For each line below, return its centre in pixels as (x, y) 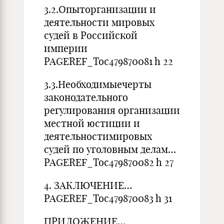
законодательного (86, 97)
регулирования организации (112, 110)
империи (71, 48)
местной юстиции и (92, 123)
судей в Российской (91, 35)
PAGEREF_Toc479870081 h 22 (108, 61)
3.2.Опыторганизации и (100, 9)
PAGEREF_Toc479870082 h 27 (109, 162)
